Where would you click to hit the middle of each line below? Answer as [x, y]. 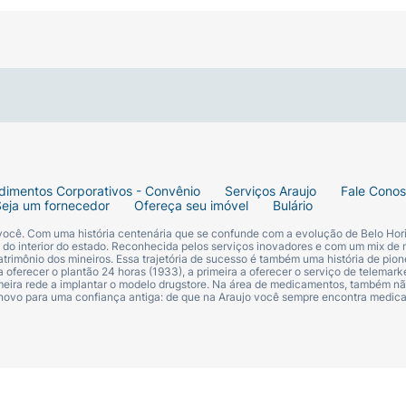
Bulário [293, 206]
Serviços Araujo [271, 191]
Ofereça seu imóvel [191, 206]
